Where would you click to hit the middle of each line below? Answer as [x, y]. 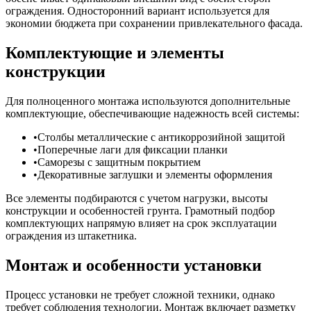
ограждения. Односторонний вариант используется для [137, 11]
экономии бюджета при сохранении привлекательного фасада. [154, 24]
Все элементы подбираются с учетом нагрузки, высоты [137, 198]
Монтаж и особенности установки [134, 265]
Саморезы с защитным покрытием [119, 162]
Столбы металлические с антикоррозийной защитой [161, 137]
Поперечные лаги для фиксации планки [133, 149]
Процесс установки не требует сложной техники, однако [140, 294]
